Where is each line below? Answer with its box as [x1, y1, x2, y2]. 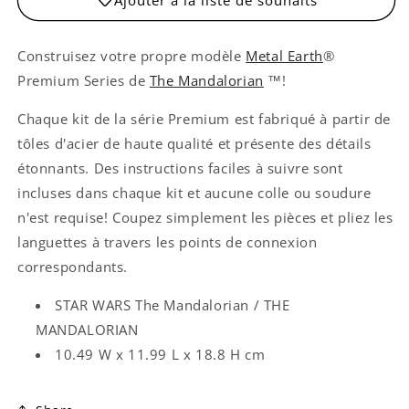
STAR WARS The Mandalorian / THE [55, 296, 290, 315]
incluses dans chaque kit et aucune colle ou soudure [17, 184, 372, 203]
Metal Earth [246, 47, 323, 66]
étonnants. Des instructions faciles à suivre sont [17, 159, 343, 178]
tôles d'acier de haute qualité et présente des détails [17, 134, 372, 153]
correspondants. [17, 257, 128, 277]
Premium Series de [17, 71, 150, 90]
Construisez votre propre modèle [17, 47, 246, 66]
